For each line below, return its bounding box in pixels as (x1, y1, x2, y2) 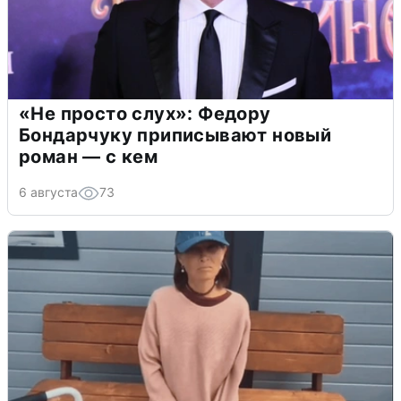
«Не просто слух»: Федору (19, 102, 271, 124)
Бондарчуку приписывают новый (19, 124, 332, 146)
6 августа (19, 183, 78, 200)
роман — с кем (19, 145, 158, 167)
